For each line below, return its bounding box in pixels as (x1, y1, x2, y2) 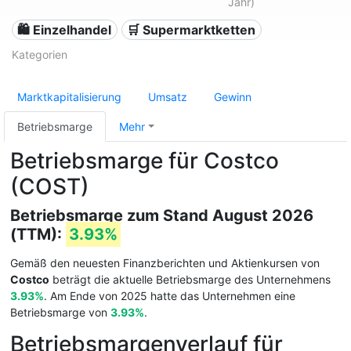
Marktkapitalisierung (17, 90, 121, 103)
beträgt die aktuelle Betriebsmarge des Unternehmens (49, 273, 331, 286)
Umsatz (148, 90, 187, 103)
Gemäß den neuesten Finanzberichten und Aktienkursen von (10, 256, 320, 270)
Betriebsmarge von (10, 306, 110, 319)
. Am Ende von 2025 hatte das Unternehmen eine (44, 289, 295, 302)
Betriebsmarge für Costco (10, 147, 279, 174)
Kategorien (12, 48, 67, 61)
